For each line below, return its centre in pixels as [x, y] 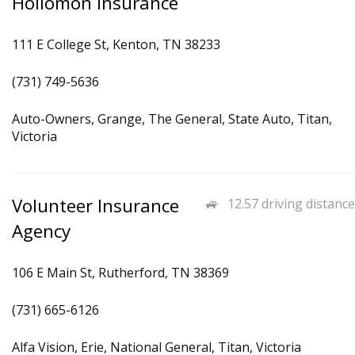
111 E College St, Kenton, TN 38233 [116, 44]
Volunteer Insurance [95, 206]
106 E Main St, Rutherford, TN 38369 [120, 273]
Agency [41, 231]
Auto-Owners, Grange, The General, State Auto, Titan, [172, 119]
